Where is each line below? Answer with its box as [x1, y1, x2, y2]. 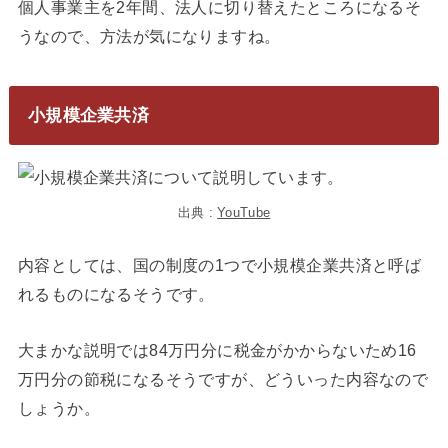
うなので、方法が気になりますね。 [17, 26, 281, 45]
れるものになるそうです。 [17, 285, 215, 304]
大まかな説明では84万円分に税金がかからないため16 [17, 340, 417, 359]
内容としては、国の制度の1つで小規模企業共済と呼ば [17, 256, 422, 275]
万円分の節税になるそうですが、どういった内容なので [17, 369, 429, 388]
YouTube [217, 205, 271, 221]
